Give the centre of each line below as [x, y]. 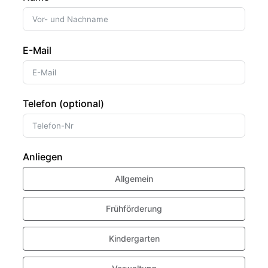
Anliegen [43, 157]
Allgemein [134, 179]
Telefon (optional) [63, 104]
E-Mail [37, 51]
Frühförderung [134, 209]
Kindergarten [134, 239]
